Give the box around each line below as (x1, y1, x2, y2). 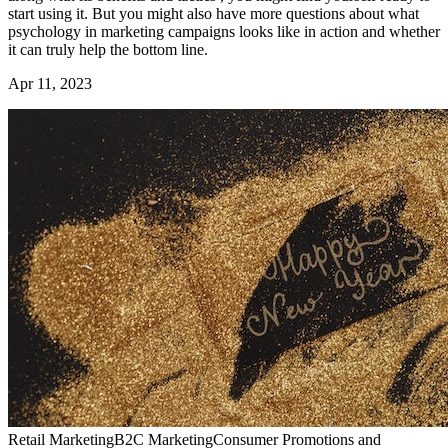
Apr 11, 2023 (8, 75, 92, 93)
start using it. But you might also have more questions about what (8, 5, 419, 23)
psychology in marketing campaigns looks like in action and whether (8, 23, 440, 41)
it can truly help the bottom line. (8, 41, 208, 59)
